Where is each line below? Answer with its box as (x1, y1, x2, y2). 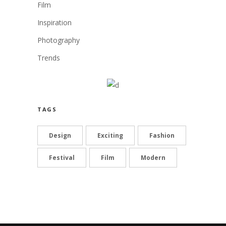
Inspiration (37, 17, 72, 27)
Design (49, 131, 71, 140)
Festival (49, 153, 75, 162)
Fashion (149, 131, 175, 140)
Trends (37, 52, 60, 63)
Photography (37, 35, 80, 45)
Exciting (97, 131, 123, 140)
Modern (141, 153, 165, 162)
